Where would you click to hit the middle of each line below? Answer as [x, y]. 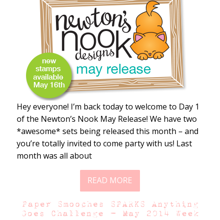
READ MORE [110, 180]
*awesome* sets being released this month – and [107, 131]
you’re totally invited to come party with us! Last [104, 143]
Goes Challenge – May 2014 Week [110, 213]
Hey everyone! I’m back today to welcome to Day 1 [108, 106]
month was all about [54, 155]
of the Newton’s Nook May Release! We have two [107, 119]
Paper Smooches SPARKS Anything [110, 204]
